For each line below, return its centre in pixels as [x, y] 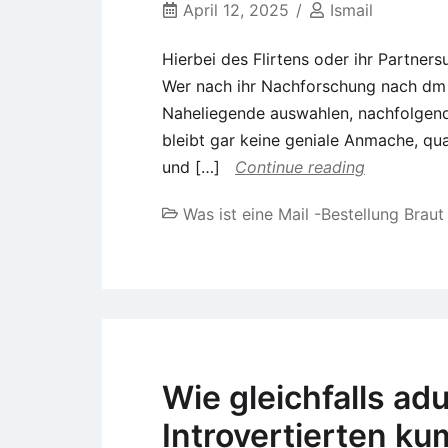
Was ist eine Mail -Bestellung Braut [313, 213]
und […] [191, 166]
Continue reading [300, 166]
